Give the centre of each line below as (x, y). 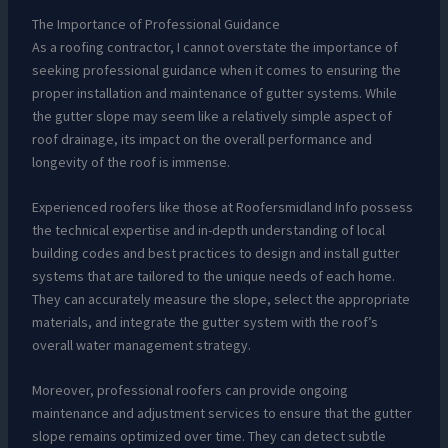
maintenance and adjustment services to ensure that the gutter (221, 413)
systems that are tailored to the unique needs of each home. (213, 276)
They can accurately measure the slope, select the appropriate (220, 299)
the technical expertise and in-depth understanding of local (208, 230)
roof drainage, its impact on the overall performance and (201, 138)
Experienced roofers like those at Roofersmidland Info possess (222, 207)
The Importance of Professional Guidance (155, 23)
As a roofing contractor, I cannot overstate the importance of (214, 46)
